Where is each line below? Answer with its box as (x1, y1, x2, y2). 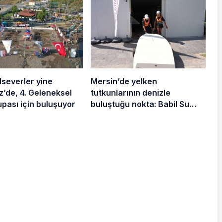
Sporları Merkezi (90, 110, 155, 120)
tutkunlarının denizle (90, 87, 170, 98)
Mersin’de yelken (90, 76, 157, 86)
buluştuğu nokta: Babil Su (90, 99, 189, 109)
